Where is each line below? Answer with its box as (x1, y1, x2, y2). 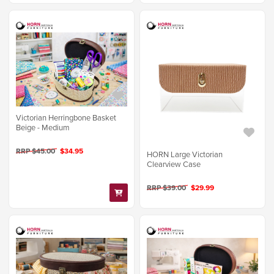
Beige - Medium (16, 121, 70, 133)
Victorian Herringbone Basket (16, 111, 116, 123)
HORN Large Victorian (147, 149, 223, 160)
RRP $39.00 (147, 182, 188, 193)
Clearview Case (147, 158, 201, 170)
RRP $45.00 (16, 145, 57, 156)
